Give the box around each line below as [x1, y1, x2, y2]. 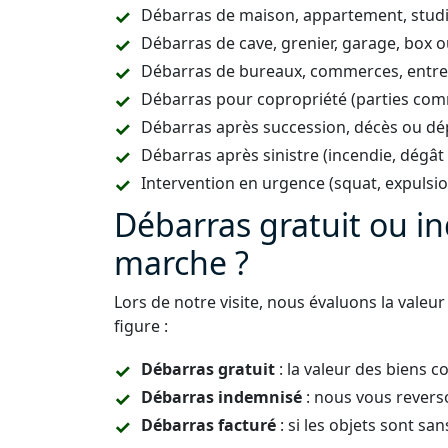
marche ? [114, 241, 249, 284]
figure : [114, 315, 168, 337]
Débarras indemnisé [141, 386, 302, 408]
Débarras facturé [141, 414, 276, 436]
